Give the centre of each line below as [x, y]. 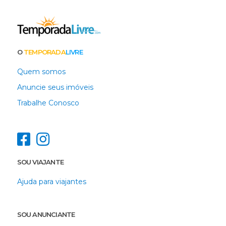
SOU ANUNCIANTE [46, 215]
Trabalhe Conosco [48, 103]
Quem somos [41, 72]
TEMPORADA [45, 52]
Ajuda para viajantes [51, 182]
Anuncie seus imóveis [55, 88]
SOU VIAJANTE [40, 162]
